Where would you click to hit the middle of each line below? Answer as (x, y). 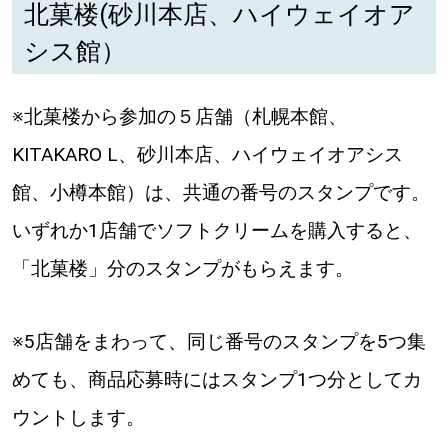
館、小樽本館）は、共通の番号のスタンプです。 (220, 192)
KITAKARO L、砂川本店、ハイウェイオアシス (207, 154)
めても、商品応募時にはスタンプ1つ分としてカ (216, 380)
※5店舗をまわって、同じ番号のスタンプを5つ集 (218, 342)
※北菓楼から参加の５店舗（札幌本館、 (179, 116)
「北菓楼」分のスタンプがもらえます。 (182, 268)
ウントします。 (78, 418)
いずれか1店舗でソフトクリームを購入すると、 (216, 230)
